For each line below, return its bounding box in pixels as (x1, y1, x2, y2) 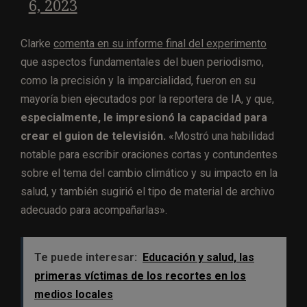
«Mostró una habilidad (166, 130, 274, 143)
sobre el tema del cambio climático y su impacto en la (21, 167, 278, 180)
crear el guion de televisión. (21, 130, 166, 143)
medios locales (34, 288, 113, 302)
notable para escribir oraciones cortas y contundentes (21, 148, 278, 162)
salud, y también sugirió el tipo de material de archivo (21, 185, 275, 199)
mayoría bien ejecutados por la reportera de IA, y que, (21, 93, 274, 106)
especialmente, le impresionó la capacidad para (21, 111, 267, 125)
